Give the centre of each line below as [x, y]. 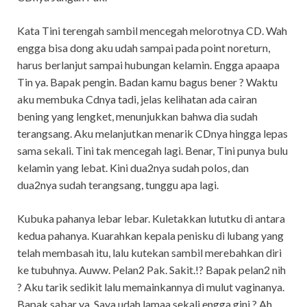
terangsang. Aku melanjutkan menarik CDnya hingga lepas [152, 133]
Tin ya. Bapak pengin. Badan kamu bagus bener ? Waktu [147, 82]
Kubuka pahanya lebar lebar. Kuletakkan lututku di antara [151, 218]
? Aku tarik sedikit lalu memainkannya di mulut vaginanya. [151, 286]
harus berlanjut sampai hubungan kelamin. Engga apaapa [148, 64]
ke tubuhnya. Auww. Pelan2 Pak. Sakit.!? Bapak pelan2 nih [151, 269]
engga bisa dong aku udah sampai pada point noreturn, [144, 47]
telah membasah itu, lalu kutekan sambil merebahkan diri [149, 252]
